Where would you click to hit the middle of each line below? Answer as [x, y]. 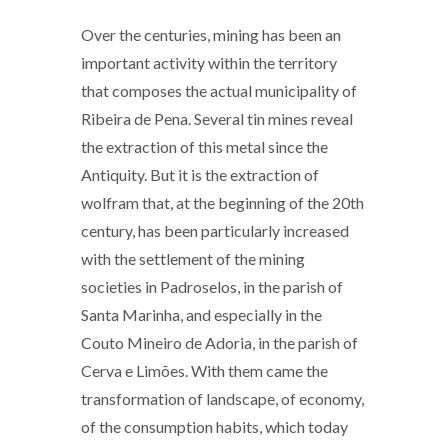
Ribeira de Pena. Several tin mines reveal [217, 118]
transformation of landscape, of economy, [222, 398]
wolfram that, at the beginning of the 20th [222, 202]
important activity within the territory [209, 62]
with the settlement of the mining [193, 258]
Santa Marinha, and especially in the [201, 314]
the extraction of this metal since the [204, 146]
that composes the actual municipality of [219, 90]
